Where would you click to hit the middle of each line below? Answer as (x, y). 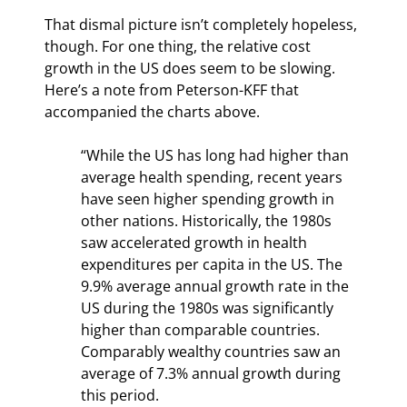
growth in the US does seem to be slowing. (192, 68)
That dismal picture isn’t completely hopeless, (203, 24)
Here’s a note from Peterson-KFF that (174, 89)
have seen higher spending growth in (209, 199)
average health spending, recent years (213, 177)
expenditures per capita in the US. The (213, 264)
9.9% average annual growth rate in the (217, 286)
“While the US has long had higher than (217, 155)
